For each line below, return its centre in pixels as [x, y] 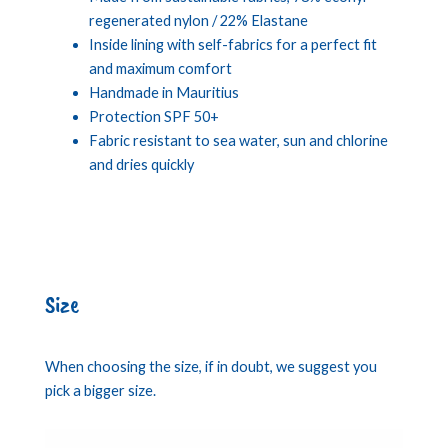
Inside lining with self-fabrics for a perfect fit [232, 44]
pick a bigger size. [100, 391]
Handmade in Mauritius [163, 92]
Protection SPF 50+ [153, 116]
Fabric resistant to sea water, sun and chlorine [238, 140]
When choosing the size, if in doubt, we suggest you [211, 367]
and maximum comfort [160, 68]
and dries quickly [141, 164]
